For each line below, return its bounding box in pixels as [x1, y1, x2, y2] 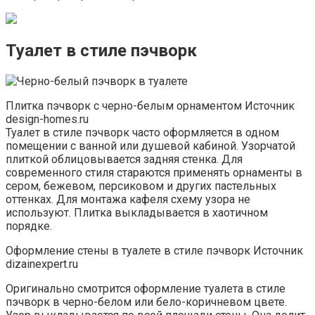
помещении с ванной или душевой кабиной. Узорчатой [6, 139, 295, 153]
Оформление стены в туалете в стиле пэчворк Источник [6, 243, 303, 257]
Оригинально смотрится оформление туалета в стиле [6, 281, 285, 295]
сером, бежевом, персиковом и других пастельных [6, 179, 276, 193]
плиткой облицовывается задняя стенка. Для [6, 152, 243, 166]
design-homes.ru [6, 112, 89, 126]
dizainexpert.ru [6, 257, 78, 271]
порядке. [6, 219, 52, 233]
